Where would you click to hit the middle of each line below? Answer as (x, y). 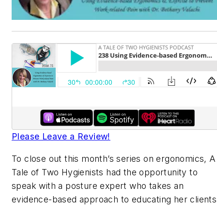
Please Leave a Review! (61, 137)
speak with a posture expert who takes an (98, 186)
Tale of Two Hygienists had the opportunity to (105, 172)
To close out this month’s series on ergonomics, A (114, 158)
